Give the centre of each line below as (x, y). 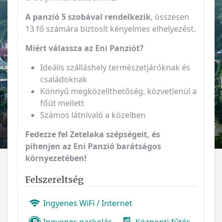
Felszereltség (55, 180)
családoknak (64, 79)
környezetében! (56, 158)
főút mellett (62, 103)
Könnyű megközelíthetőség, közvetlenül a (118, 91)
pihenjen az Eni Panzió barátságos (93, 146)
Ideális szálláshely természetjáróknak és (115, 67)
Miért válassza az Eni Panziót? (84, 48)
